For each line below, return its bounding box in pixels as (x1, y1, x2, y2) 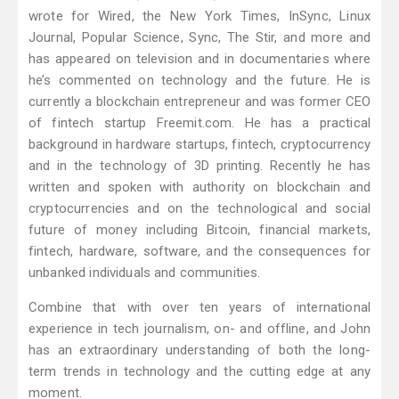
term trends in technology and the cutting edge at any (28, 363, 370, 380)
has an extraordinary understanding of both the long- (28, 342, 370, 359)
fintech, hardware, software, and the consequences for (28, 243, 370, 260)
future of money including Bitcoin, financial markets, (28, 222, 370, 239)
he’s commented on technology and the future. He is (28, 72, 370, 89)
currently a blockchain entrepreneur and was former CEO (28, 94, 370, 110)
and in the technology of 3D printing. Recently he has (28, 158, 370, 175)
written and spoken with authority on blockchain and (28, 179, 370, 196)
